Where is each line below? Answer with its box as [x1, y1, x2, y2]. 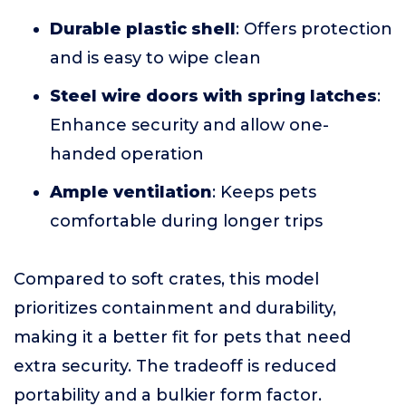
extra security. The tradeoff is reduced [14, 355, 336, 376]
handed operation [50, 143, 204, 164]
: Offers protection [236, 18, 392, 39]
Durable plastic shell [50, 18, 236, 39]
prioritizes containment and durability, [14, 297, 336, 318]
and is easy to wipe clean [50, 47, 261, 68]
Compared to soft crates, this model [14, 268, 319, 289]
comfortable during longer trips [50, 210, 323, 231]
